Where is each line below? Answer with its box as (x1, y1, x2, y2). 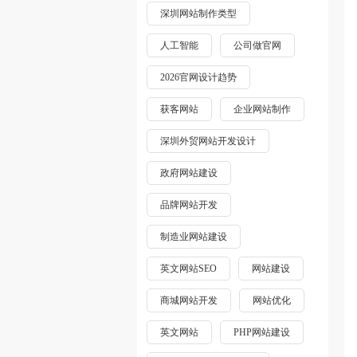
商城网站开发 (160, 295, 218, 306)
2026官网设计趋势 (160, 72, 237, 83)
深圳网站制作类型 (160, 8, 237, 19)
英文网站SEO (160, 263, 217, 274)
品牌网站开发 (160, 199, 218, 210)
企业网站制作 (233, 104, 291, 115)
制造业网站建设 (160, 231, 227, 242)
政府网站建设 (160, 167, 218, 178)
